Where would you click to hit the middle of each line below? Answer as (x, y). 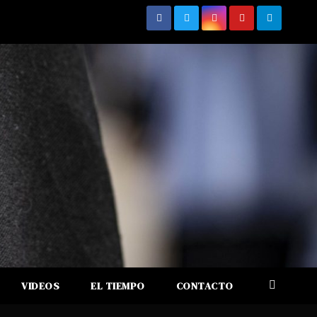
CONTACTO (204, 286)
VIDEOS (41, 286)
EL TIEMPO (118, 286)
